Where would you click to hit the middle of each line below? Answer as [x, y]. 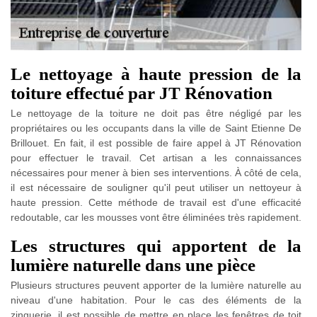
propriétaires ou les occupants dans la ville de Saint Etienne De [156, 128]
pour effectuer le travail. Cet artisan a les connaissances [156, 157]
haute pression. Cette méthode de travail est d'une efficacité [156, 202]
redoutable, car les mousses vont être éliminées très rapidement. [156, 217]
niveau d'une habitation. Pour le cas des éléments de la [156, 300]
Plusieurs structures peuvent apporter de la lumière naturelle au [156, 285]
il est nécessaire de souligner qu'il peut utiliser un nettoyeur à [156, 187]
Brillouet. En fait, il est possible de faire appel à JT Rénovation [156, 143]
